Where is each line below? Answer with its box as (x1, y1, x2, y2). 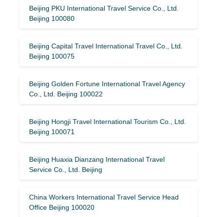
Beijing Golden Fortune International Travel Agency (29, 79, 185, 88)
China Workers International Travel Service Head (29, 193, 179, 201)
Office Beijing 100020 (29, 203, 94, 211)
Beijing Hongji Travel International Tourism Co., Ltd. (29, 117, 186, 125)
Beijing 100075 (29, 52, 75, 60)
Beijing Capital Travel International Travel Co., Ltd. (29, 42, 183, 50)
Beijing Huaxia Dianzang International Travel (29, 155, 165, 163)
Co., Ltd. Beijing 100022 (29, 90, 103, 98)
